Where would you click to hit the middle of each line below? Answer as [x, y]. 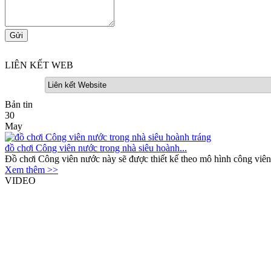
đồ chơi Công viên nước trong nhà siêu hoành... [96, 148]
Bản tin [19, 104]
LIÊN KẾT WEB [39, 65]
